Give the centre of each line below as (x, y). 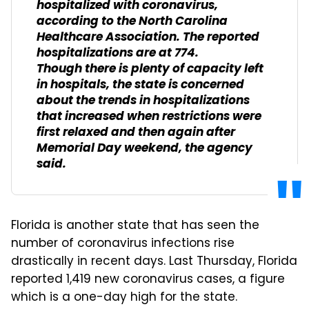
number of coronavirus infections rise (123, 244)
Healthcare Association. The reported (148, 37)
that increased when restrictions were (149, 117)
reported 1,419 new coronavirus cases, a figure (148, 280)
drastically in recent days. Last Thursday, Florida (154, 262)
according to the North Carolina (132, 21)
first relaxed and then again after (136, 132)
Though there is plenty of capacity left (150, 69)
